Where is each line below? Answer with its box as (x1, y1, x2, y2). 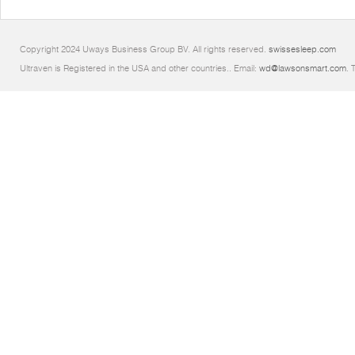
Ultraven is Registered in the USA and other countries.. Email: (20, 63, 259, 74)
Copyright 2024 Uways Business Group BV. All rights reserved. (20, 44, 269, 55)
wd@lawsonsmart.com (259, 63, 346, 74)
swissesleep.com (269, 44, 336, 55)
